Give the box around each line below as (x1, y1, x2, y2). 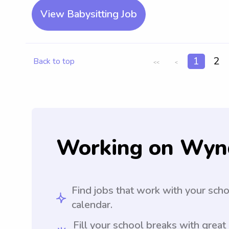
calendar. (72, 198, 113, 212)
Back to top (33, 56, 75, 67)
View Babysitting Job (40, 7, 137, 21)
